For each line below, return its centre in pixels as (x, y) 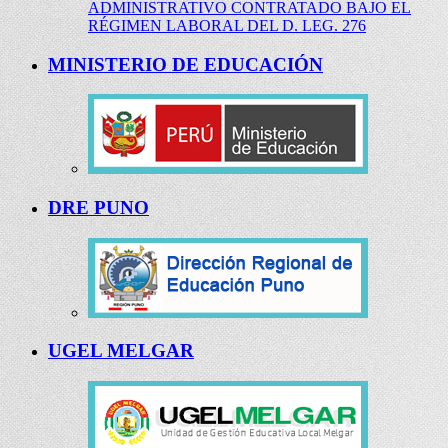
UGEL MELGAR (121, 351)
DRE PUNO (98, 207)
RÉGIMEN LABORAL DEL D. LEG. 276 (227, 25)
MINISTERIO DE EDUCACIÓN (185, 64)
